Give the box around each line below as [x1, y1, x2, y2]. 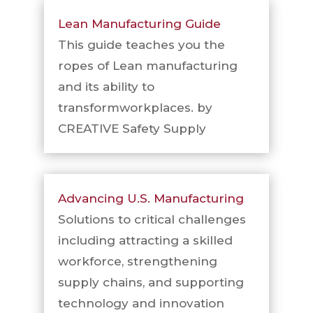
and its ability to [57, 80, 154, 94]
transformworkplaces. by [57, 101, 212, 115]
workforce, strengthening [57, 254, 217, 268]
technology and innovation [57, 296, 224, 310]
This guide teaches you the [57, 38, 225, 52]
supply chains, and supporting [57, 275, 244, 289]
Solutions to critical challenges [57, 212, 246, 226]
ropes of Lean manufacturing [57, 59, 238, 73]
